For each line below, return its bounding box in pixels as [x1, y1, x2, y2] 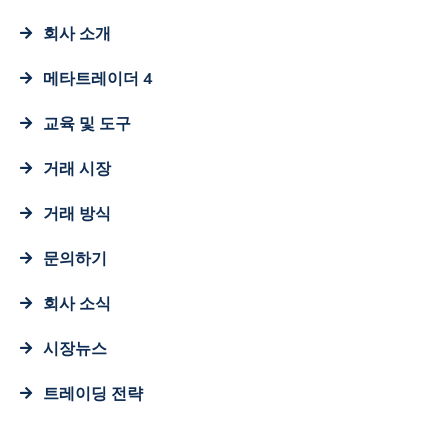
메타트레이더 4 [42, 67, 153, 88]
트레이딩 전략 [42, 382, 143, 403]
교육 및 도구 [42, 112, 131, 133]
